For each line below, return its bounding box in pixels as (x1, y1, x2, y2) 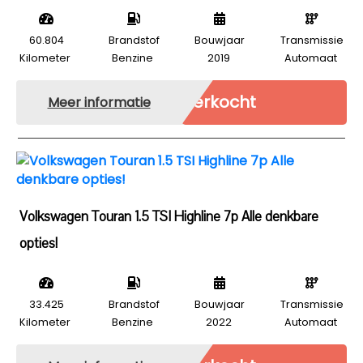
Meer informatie (47, 92, 151, 112)
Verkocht (181, 91, 256, 113)
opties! (19, 234, 58, 253)
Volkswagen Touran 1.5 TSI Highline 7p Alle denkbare (19, 207, 318, 226)
